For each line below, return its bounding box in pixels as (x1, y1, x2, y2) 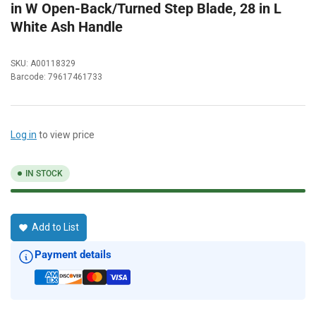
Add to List (32, 221, 79, 233)
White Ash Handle (11, 18, 123, 35)
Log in (11, 128, 37, 140)
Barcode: (11, 71, 48, 82)
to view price (37, 128, 95, 140)
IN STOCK (25, 168, 63, 178)
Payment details (35, 248, 111, 261)
